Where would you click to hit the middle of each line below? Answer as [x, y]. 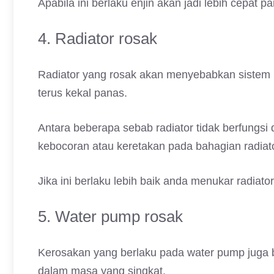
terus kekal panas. [83, 93]
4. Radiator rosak [98, 39]
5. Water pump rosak [110, 217]
